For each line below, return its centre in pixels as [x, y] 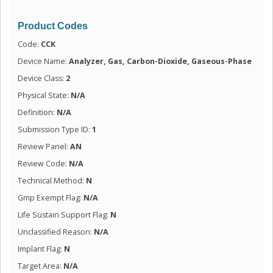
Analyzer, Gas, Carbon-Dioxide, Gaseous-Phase [160, 61]
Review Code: [43, 163]
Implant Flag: [41, 249]
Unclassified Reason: [55, 232]
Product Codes [52, 26]
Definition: [37, 112]
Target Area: [40, 266]
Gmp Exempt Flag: [50, 197]
